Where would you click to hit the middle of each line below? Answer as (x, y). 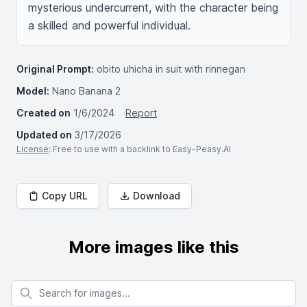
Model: (33, 91)
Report (141, 113)
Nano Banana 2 (86, 91)
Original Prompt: (55, 69)
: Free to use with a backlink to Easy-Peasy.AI (140, 149)
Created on (44, 113)
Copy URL (65, 196)
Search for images (52, 286)
